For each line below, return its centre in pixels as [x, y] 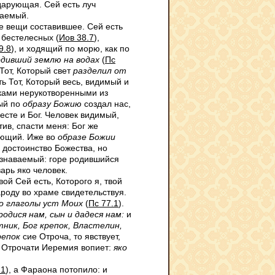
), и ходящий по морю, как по [70, 48]
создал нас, [106, 104]
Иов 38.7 [76, 37]
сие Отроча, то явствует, [70, 236]
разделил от [100, 71]
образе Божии [87, 137]
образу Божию [52, 104]
